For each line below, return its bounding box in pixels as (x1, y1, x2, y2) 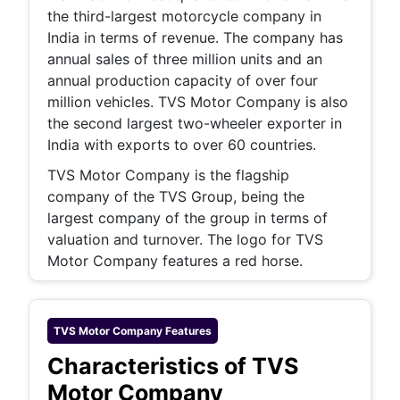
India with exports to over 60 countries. (47, 136, 316, 154)
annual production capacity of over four (47, 71, 318, 89)
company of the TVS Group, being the (47, 187, 304, 205)
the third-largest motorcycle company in (47, 7, 321, 25)
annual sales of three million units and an (47, 50, 322, 68)
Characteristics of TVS (47, 353, 299, 379)
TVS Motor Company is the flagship (47, 166, 289, 184)
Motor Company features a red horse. (47, 252, 303, 270)
